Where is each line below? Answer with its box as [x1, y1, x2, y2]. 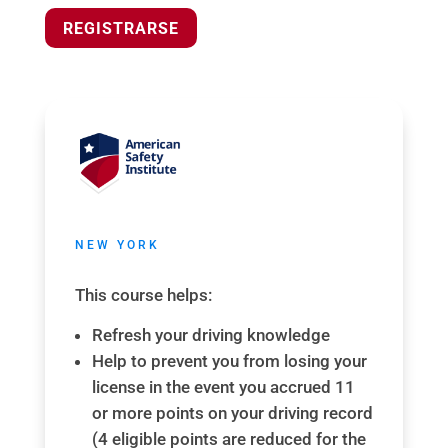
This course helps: [74, 285, 212, 306]
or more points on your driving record [91, 403, 373, 424]
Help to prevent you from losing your [91, 351, 367, 372]
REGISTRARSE [62, 18, 179, 38]
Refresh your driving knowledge [91, 325, 330, 346]
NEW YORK [74, 238, 160, 253]
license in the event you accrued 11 [91, 377, 355, 398]
